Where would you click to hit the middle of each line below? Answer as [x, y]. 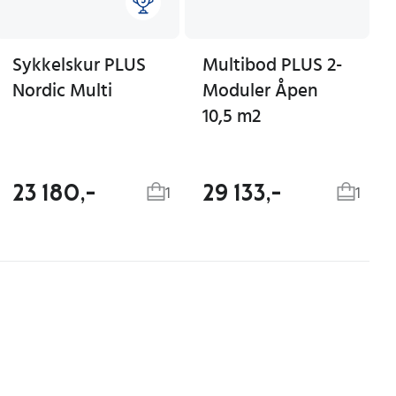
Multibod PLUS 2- [272, 65]
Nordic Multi [62, 90]
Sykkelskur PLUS [79, 65]
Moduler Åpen [260, 90]
